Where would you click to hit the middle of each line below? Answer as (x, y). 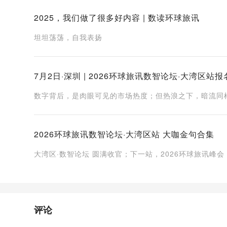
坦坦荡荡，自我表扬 (68, 37)
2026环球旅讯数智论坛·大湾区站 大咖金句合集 (124, 134)
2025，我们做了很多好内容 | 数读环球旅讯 (117, 17)
